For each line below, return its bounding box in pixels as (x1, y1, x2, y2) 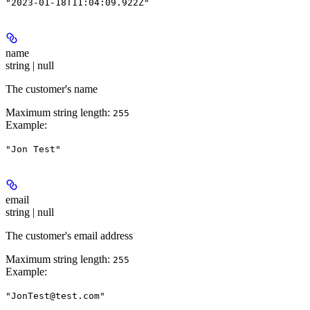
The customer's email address (6, 230, 133, 242)
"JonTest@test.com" (6, 291, 105, 302)
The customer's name (6, 83, 98, 95)
